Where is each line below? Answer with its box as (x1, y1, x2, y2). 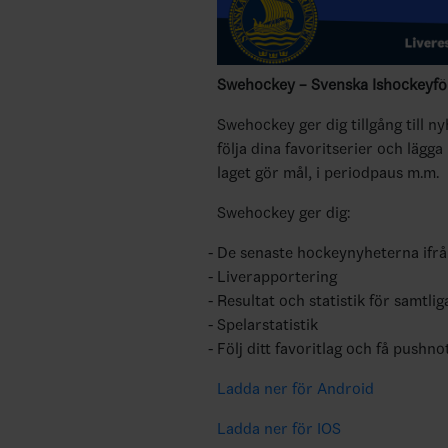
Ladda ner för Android (216, 379, 374, 398)
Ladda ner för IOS (216, 419, 341, 438)
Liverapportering (216, 267, 337, 286)
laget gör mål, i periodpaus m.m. (216, 163, 439, 182)
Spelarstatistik (216, 315, 318, 334)
